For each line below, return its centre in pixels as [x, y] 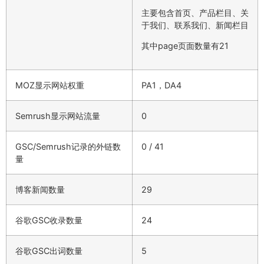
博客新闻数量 [40, 189]
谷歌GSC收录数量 [49, 220]
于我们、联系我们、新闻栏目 [195, 25]
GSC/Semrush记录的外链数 [68, 146]
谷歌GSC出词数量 [49, 250]
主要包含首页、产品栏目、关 [195, 12]
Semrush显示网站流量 [58, 115]
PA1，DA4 [161, 85]
